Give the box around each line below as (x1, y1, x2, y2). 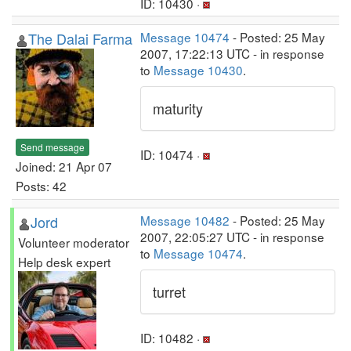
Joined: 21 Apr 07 (16, 157, 112, 175)
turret (153, 281, 186, 302)
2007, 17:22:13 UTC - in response (140, 45, 324, 62)
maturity (153, 98, 203, 118)
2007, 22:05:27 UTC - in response (140, 228, 324, 245)
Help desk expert (18, 253, 110, 270)
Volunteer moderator (18, 233, 129, 251)
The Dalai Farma (28, 28, 132, 49)
